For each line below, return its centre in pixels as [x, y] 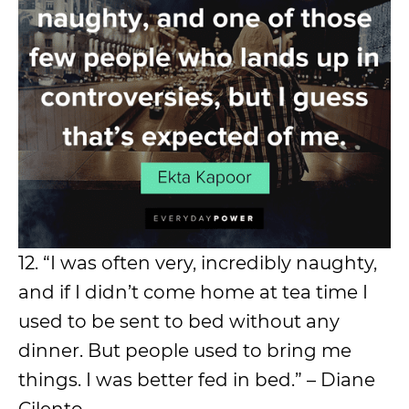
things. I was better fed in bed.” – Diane [197, 380]
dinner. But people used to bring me [185, 351]
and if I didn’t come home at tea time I [193, 293]
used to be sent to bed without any [179, 322]
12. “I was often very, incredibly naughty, [198, 263]
